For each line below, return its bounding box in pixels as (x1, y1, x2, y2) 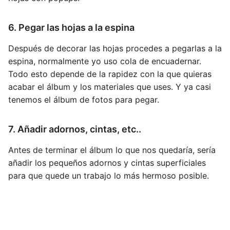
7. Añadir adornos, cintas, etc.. (8, 123, 141, 135)
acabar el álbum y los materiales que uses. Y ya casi (8, 81, 211, 92)
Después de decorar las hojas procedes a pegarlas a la (8, 43, 222, 53)
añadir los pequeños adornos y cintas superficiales (8, 157, 206, 168)
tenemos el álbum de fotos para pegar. (8, 94, 159, 105)
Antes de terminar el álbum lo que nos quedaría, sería (8, 144, 216, 155)
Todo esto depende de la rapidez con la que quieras (8, 68, 212, 79)
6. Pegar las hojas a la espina (8, 22, 135, 33)
